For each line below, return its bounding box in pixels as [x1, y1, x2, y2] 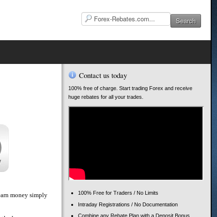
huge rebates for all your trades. [68, 94, 144, 100]
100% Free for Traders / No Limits [78, 190, 159, 196]
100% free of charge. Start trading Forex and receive [68, 85, 193, 91]
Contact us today [79, 70, 127, 80]
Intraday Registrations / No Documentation [78, 201, 178, 207]
